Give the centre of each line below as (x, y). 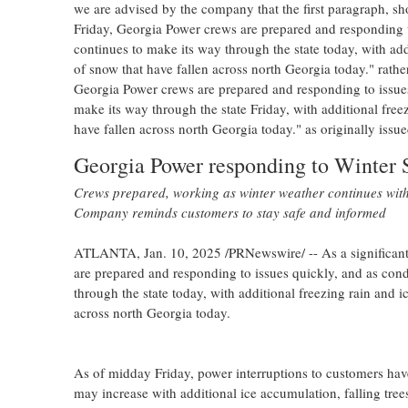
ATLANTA (105, 252)
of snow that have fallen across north (179, 68)
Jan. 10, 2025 (182, 252)
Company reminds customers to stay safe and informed (229, 212)
